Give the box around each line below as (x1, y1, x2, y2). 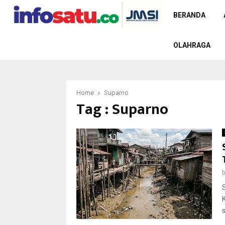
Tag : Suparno (76, 97, 168, 122)
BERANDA (173, 11, 205, 19)
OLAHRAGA (173, 41, 210, 49)
